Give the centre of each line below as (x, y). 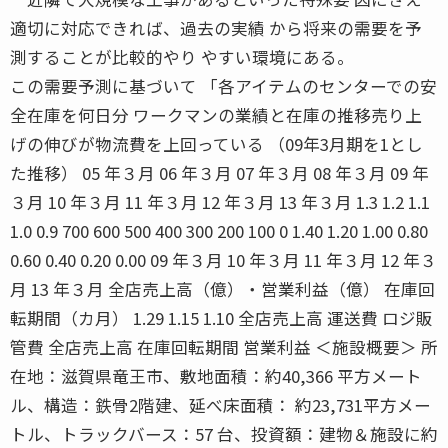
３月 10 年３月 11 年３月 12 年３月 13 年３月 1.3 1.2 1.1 (220, 201)
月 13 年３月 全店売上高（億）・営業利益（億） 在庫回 (222, 288)
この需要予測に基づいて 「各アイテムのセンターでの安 (223, 85)
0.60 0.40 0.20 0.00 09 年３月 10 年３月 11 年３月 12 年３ (223, 259)
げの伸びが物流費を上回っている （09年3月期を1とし (216, 143)
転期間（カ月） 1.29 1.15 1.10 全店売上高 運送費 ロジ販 (221, 317)
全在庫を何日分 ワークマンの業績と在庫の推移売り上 (216, 114)
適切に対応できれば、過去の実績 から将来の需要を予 (216, 27)
